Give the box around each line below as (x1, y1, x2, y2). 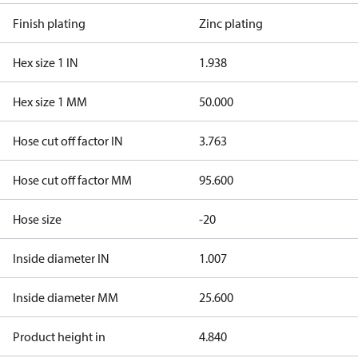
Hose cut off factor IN (13, 133, 123, 149)
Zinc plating (198, 15, 263, 31)
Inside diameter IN (13, 250, 109, 266)
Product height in (13, 328, 105, 344)
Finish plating (13, 15, 86, 31)
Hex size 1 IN (13, 54, 78, 70)
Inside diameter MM (13, 289, 118, 305)
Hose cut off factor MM (13, 172, 132, 188)
